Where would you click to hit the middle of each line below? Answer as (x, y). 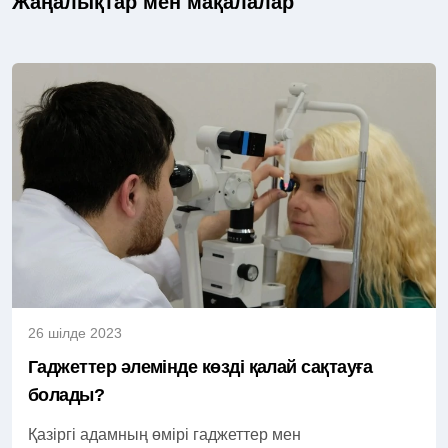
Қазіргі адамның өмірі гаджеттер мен (164, 434)
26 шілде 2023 (75, 332)
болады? (66, 394)
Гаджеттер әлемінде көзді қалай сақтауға (200, 366)
